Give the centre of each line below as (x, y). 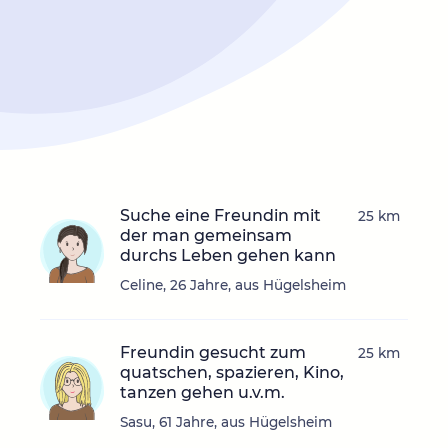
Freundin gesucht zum (213, 353)
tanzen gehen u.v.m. (202, 393)
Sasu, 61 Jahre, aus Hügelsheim (226, 422)
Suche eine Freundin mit (220, 216)
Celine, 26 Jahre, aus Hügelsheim (233, 285)
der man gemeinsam (206, 236)
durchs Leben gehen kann (228, 256)
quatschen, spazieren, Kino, (232, 373)
